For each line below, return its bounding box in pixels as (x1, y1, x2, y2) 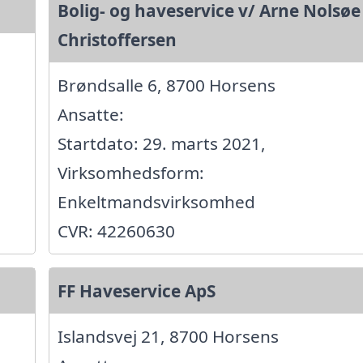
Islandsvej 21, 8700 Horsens (57, 325, 279, 348)
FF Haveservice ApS (57, 280, 216, 303)
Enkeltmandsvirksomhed (57, 190, 255, 214)
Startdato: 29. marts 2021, (57, 132, 266, 156)
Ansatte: (57, 103, 124, 126)
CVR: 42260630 (57, 220, 175, 243)
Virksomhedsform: (57, 161, 204, 185)
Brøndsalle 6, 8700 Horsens (57, 74, 275, 97)
